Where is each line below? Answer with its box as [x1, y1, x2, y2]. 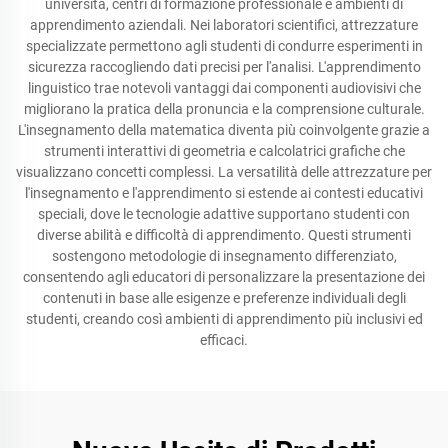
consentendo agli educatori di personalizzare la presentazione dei [23, 269, 425, 285]
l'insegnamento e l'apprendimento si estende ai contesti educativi [25, 185, 423, 201]
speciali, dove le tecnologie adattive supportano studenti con [38, 206, 410, 222]
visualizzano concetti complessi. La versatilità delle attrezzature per [16, 164, 432, 180]
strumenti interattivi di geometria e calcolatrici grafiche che [43, 143, 405, 159]
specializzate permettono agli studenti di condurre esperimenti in [25, 38, 423, 54]
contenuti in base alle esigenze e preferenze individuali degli [42, 290, 406, 306]
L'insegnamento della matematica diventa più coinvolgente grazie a [18, 122, 430, 138]
